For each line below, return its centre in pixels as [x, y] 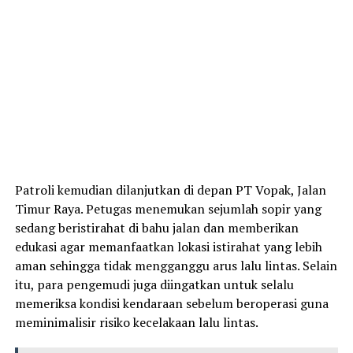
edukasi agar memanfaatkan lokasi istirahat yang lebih [168, 247]
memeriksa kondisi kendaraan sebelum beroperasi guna [171, 304]
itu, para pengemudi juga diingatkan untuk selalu [154, 285]
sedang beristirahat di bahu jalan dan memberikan [156, 228]
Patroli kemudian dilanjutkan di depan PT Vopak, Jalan [170, 190]
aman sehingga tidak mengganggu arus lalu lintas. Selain [176, 266]
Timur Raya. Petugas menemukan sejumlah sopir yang [168, 209]
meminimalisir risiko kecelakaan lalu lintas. [136, 323]
